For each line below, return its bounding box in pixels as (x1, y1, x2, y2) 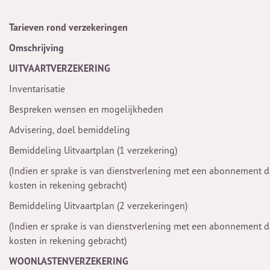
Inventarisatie (9, 83, 65, 95)
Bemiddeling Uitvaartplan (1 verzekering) (9, 144, 177, 156)
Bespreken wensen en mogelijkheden (9, 103, 163, 115)
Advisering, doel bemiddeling (9, 124, 130, 136)
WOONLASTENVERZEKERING (9, 255, 128, 267)
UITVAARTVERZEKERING (9, 62, 110, 74)
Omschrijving (9, 42, 64, 54)
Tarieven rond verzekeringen (9, 21, 128, 33)
